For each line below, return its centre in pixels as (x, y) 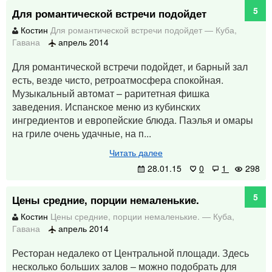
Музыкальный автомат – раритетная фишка (111, 93)
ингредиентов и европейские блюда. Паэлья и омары (133, 120)
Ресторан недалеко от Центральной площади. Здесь (131, 253)
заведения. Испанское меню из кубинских (106, 107)
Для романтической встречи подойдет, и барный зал (130, 66)
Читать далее (136, 152)
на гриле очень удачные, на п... (82, 133)
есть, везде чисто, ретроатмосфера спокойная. (118, 80)
